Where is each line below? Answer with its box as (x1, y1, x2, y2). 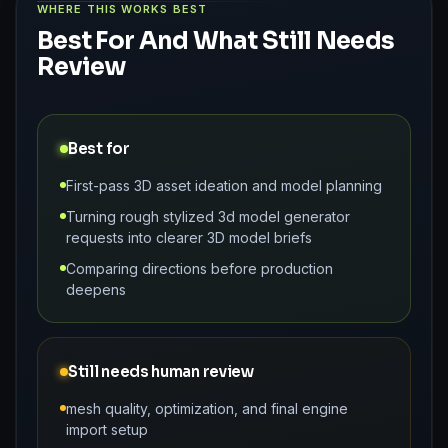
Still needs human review (68, 361, 254, 381)
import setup (66, 420, 148, 438)
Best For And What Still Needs (37, 25, 395, 56)
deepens (66, 280, 126, 298)
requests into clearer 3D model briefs (66, 228, 312, 246)
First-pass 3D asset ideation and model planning (66, 176, 382, 194)
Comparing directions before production (66, 259, 333, 277)
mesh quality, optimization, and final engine (66, 399, 348, 417)
